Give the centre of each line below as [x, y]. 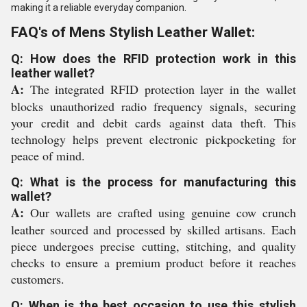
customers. [38, 279]
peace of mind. [48, 156]
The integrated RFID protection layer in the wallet [160, 89]
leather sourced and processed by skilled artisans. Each [153, 230]
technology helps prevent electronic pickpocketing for [153, 139]
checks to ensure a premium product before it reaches [153, 262]
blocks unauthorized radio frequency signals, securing [153, 106]
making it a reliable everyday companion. [99, 8]
